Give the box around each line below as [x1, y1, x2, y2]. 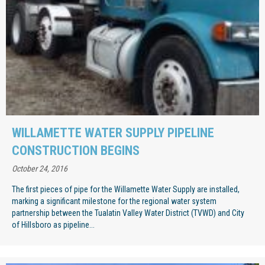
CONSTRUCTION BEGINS [12, 143, 140, 158]
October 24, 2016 [12, 163, 67, 173]
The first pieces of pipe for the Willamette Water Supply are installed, [12, 184, 240, 194]
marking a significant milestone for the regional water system [12, 196, 216, 206]
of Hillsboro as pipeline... [12, 219, 95, 230]
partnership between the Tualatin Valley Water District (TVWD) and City [12, 208, 244, 218]
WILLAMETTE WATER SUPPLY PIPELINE [12, 125, 214, 140]
